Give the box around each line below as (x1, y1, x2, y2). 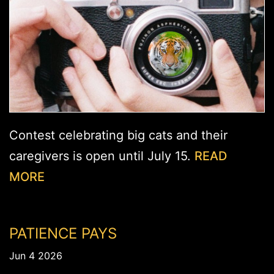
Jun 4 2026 (9, 250, 62, 262)
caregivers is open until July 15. (9, 149, 194, 164)
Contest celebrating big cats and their (9, 128, 228, 143)
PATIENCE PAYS (9, 224, 117, 243)
